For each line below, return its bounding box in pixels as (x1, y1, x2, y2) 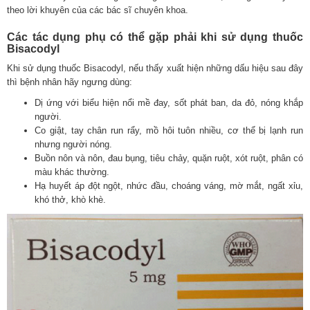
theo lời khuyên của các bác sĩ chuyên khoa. (7, 5, 188, 16)
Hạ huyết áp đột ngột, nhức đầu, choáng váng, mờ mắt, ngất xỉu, (35, 181, 303, 192)
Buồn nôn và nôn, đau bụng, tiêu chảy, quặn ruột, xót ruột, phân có (35, 153, 303, 164)
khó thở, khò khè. (35, 194, 106, 206)
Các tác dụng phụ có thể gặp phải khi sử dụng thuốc (7, 31, 303, 44)
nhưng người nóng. (35, 139, 112, 150)
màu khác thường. (35, 167, 109, 178)
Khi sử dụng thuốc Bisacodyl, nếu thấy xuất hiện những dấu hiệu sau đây (7, 63, 303, 74)
